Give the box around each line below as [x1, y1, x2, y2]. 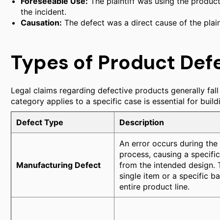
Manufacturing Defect [16, 160, 101, 170]
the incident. [21, 7, 66, 17]
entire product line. [119, 182, 190, 192]
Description [119, 117, 164, 127]
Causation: [21, 18, 62, 27]
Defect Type [16, 117, 63, 127]
